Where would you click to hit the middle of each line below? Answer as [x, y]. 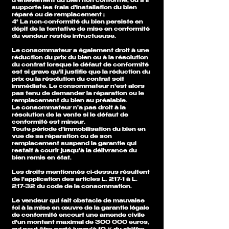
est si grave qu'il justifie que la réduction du [81, 72]
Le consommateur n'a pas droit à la [69, 108]
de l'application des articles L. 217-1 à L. [75, 180]
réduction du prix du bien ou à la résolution [80, 58]
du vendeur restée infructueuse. [65, 37]
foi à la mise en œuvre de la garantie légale [81, 208]
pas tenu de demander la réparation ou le [78, 94]
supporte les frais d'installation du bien [74, 8]
